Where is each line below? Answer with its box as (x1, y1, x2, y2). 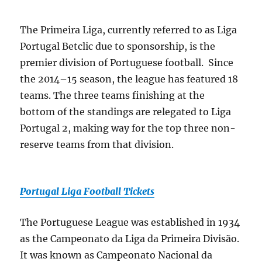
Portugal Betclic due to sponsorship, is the (20, 40, 216, 52)
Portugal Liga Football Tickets (20, 185, 155, 197)
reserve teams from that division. (20, 139, 174, 150)
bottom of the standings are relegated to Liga (20, 106, 232, 118)
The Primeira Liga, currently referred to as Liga (20, 24, 237, 36)
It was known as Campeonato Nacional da (20, 249, 213, 261)
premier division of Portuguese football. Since (20, 57, 234, 68)
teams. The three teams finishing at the (20, 89, 205, 101)
